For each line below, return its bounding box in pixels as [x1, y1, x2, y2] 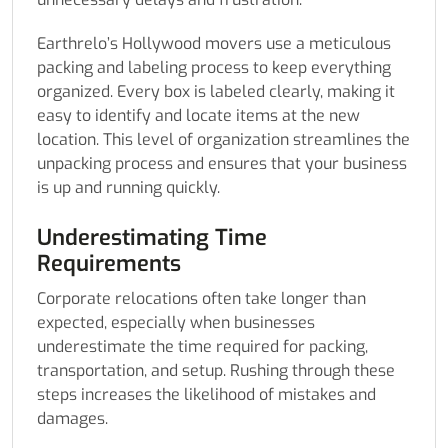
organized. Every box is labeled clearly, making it [37, 81, 395, 103]
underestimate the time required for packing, [37, 336, 368, 358]
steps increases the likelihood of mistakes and [37, 384, 376, 406]
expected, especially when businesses [37, 312, 315, 334]
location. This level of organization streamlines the [37, 129, 410, 151]
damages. [37, 408, 108, 430]
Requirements [37, 249, 181, 279]
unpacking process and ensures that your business [37, 153, 407, 175]
